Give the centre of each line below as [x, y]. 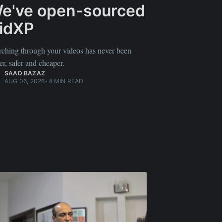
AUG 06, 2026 [25, 81]
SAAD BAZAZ [25, 73]
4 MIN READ [66, 81]
